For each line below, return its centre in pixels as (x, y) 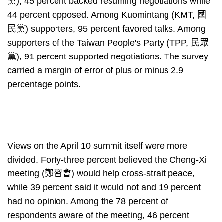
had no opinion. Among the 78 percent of (88, 201)
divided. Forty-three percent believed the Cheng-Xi (107, 160)
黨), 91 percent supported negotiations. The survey (108, 56)
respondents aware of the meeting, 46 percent (98, 215)
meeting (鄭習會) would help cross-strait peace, (101, 173)
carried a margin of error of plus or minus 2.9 (95, 70)
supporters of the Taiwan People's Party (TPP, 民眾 (108, 43)
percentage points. (44, 84)
